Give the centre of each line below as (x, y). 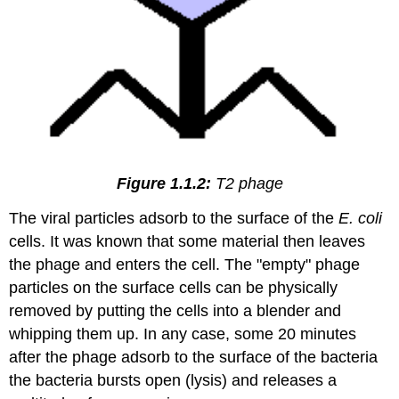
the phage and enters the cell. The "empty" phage (185, 265)
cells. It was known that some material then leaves (187, 242)
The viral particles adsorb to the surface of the (174, 219)
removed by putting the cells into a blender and (175, 311)
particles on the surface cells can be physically (174, 288)
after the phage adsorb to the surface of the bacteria (194, 358)
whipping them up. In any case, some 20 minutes (183, 334)
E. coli (361, 219)
